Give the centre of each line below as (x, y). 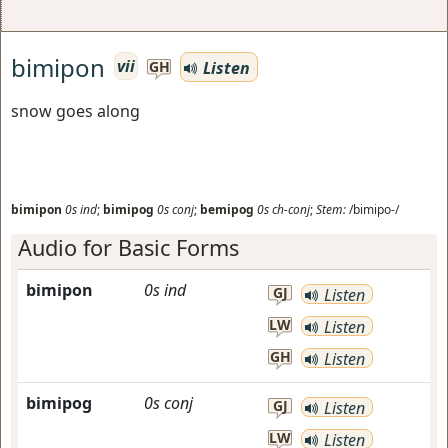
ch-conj (291, 209)
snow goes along (75, 111)
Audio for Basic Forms (128, 247)
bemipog (227, 209)
